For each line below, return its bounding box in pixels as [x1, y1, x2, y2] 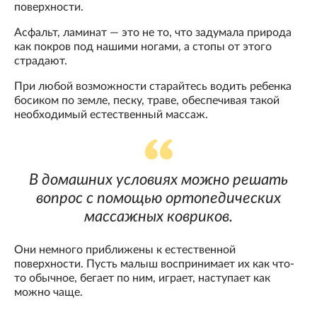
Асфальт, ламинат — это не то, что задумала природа [14, 26, 292, 38]
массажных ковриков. [84, 208, 233, 224]
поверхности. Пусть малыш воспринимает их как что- [14, 258, 294, 270]
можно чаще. [14, 286, 83, 298]
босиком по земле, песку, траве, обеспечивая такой [14, 94, 279, 106]
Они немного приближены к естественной [14, 243, 236, 255]
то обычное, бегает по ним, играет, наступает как [14, 272, 270, 284]
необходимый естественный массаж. [14, 108, 208, 120]
